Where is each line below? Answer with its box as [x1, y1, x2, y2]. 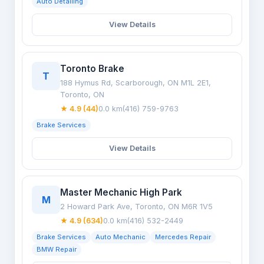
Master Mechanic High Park [60, 187, 182, 198]
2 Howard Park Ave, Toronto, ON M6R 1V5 [60, 202, 213, 211]
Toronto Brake [60, 63, 124, 74]
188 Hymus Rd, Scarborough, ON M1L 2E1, [60, 78, 211, 87]
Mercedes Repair [155, 233, 211, 241]
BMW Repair [37, 245, 77, 253]
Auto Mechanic [95, 233, 146, 241]
